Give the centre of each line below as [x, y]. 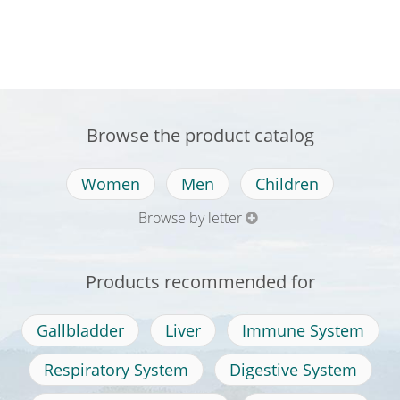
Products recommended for [200, 282]
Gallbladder [80, 331]
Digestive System [293, 370]
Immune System [303, 331]
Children [287, 184]
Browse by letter [190, 218]
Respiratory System [116, 370]
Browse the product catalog [200, 136]
